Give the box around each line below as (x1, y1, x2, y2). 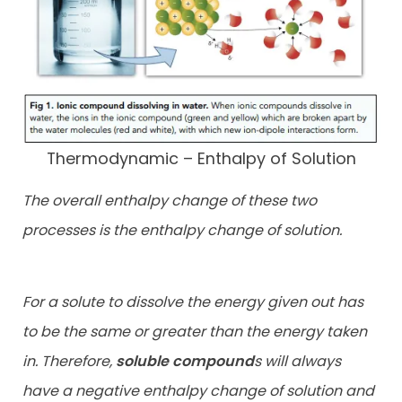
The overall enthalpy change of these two (22, 189, 317, 211)
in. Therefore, (22, 350, 116, 371)
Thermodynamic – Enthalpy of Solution (46, 146, 356, 170)
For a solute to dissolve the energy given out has (22, 291, 363, 312)
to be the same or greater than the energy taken (22, 320, 367, 342)
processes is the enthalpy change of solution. (22, 219, 342, 240)
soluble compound (116, 350, 254, 371)
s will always (254, 350, 341, 371)
